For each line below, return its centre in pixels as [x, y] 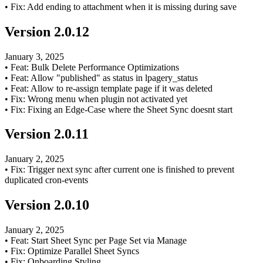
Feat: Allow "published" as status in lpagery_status [104, 77]
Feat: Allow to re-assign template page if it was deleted [112, 88]
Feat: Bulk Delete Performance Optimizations [95, 67]
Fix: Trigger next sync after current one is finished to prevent [122, 170]
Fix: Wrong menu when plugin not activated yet [99, 99]
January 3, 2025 [34, 56]
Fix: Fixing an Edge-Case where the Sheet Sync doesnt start [122, 109]
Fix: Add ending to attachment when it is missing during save [124, 6]
